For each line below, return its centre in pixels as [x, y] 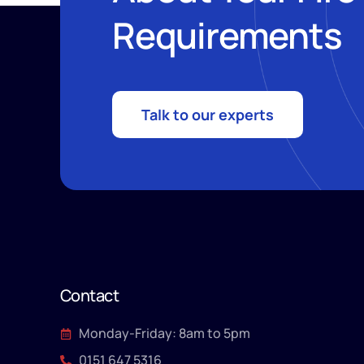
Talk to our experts [208, 115]
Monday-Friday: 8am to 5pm [164, 334]
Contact [90, 296]
